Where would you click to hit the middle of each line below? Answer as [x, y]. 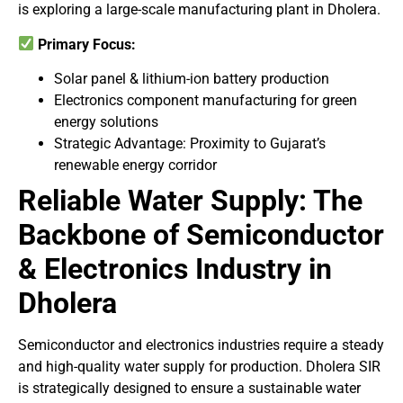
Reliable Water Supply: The [190, 200]
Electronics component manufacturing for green [206, 100]
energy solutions [106, 121]
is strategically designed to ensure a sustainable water [189, 388]
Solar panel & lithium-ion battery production [192, 78]
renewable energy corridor [135, 165]
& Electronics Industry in [175, 269]
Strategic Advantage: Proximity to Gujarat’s [190, 143]
